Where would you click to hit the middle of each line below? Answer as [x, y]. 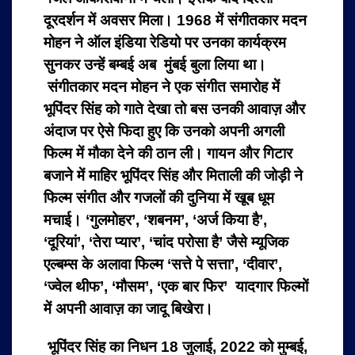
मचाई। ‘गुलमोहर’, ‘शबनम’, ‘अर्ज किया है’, [155, 219]
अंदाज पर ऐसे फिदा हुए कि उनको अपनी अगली [164, 131]
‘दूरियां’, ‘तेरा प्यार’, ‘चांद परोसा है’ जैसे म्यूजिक [166, 242]
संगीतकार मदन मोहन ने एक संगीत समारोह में [162, 86]
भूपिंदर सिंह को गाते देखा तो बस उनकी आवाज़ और [174, 109]
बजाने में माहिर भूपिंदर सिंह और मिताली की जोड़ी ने [173, 175]
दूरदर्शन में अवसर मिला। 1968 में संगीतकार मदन [175, 20]
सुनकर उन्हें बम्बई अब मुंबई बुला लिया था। [155, 64]
